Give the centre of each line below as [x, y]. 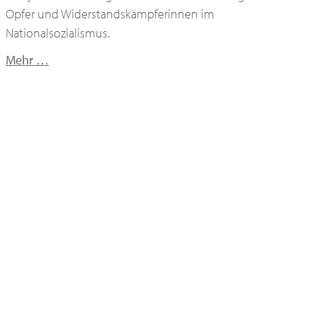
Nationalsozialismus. [58, 33]
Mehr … [27, 60]
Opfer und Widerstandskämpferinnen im [110, 14]
